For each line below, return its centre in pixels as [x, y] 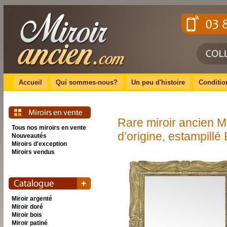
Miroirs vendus [33, 152]
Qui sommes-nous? [87, 82]
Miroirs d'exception [39, 144]
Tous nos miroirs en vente [49, 128]
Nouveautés [29, 136]
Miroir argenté [32, 199]
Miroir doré [27, 207]
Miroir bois [27, 215]
